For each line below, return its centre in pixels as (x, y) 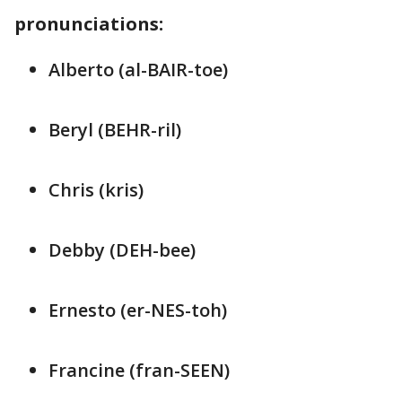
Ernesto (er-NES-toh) (138, 310)
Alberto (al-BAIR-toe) (138, 69)
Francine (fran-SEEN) (139, 370)
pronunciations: (91, 23)
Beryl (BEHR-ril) (115, 129)
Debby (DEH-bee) (122, 249)
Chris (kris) (96, 189)
